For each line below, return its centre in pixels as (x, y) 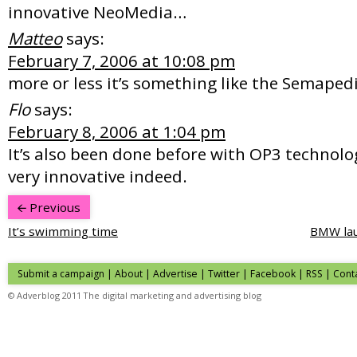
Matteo (35, 38)
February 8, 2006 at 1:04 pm (117, 131)
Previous (53, 207)
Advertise (175, 273)
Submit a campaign (61, 273)
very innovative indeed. (98, 176)
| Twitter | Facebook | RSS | (265, 273)
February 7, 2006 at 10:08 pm (122, 60)
